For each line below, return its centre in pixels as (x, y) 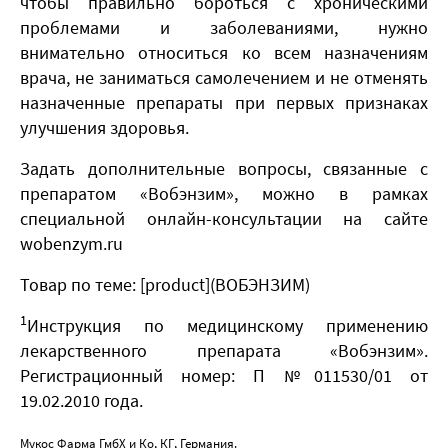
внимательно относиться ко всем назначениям (224, 52)
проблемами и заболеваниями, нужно (224, 27)
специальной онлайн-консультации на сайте (224, 218)
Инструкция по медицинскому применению (227, 325)
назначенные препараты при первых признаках (224, 102)
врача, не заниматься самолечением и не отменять (224, 77)
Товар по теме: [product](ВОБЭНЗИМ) (165, 284)
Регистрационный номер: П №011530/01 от (224, 375)
